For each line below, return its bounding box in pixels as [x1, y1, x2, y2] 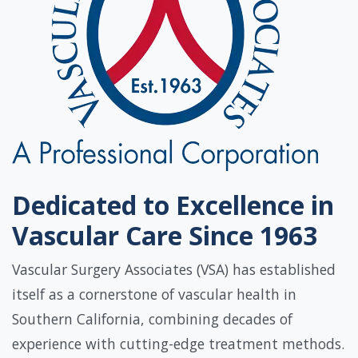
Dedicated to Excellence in [12, 188, 334, 223]
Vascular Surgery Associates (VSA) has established [12, 260, 336, 280]
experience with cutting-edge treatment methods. [12, 334, 344, 354]
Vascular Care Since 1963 [12, 218, 317, 253]
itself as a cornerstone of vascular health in [12, 284, 296, 304]
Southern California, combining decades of [12, 309, 292, 329]
